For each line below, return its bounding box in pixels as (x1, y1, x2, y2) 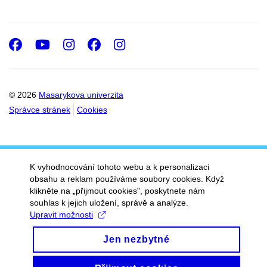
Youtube (49, 38, 118, 51)
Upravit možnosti (30, 210, 93, 219)
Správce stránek (9, 104, 70, 114)
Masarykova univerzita (39, 89, 123, 100)
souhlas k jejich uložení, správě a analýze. (30, 198, 188, 207)
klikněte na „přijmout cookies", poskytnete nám (30, 186, 205, 195)
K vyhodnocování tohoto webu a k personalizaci (30, 162, 209, 172)
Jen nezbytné (103, 234, 170, 244)
